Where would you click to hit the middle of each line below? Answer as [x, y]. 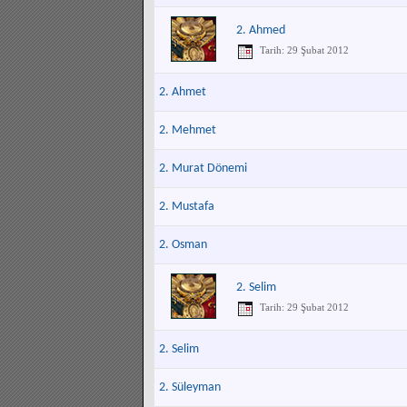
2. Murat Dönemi [203, 169]
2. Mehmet [188, 130]
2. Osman [183, 245]
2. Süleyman [190, 387]
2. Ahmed [261, 30]
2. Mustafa [187, 207]
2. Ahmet [183, 92]
